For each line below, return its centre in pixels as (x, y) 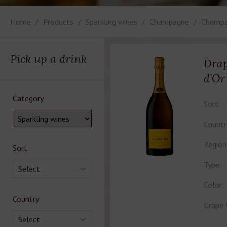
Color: (214, 185)
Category (28, 98)
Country (26, 199)
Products (58, 22)
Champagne (169, 22)
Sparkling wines (111, 22)
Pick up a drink (48, 59)
